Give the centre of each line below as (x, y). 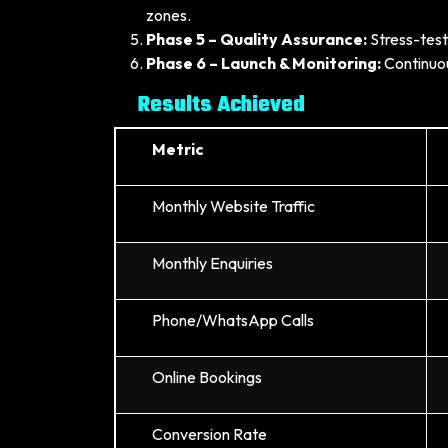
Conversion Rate (209, 434)
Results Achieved (221, 105)
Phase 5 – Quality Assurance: (256, 39)
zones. (168, 15)
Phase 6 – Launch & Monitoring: (263, 63)
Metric (178, 149)
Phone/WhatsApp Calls (233, 320)
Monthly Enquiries (212, 263)
